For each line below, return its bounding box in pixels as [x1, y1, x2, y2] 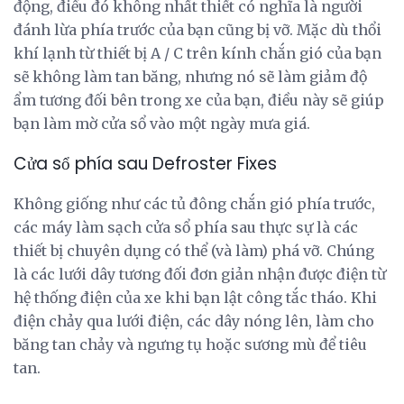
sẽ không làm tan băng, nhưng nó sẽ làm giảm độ [14, 68, 367, 87]
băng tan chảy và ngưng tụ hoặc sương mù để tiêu [14, 335, 367, 354]
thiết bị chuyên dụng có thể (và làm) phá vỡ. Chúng [14, 242, 374, 261]
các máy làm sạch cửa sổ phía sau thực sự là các [14, 218, 358, 237]
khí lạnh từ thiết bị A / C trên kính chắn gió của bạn [14, 44, 381, 63]
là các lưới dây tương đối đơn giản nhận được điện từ [14, 265, 386, 284]
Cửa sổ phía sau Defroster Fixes [14, 151, 277, 176]
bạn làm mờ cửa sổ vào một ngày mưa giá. [14, 115, 310, 133]
